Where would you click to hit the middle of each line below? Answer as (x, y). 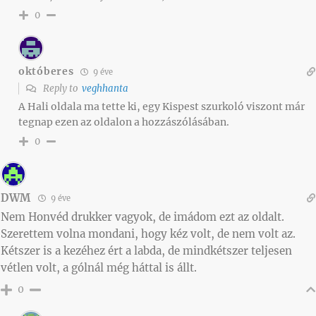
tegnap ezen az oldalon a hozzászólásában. (124, 122)
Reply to (61, 88)
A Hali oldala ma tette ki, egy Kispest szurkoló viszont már (162, 106)
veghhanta (105, 88)
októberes (46, 72)
